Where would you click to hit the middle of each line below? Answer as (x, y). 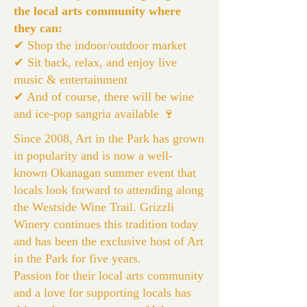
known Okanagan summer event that (105, 173)
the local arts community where (97, 11)
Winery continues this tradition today (106, 224)
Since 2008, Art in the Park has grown (109, 138)
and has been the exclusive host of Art (109, 241)
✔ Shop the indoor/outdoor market (100, 45)
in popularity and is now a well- (93, 156)
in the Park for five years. (77, 258)
